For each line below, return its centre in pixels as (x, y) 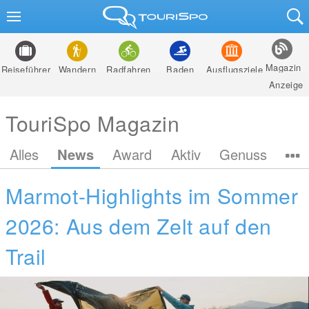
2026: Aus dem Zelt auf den (139, 226)
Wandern (77, 69)
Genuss (243, 154)
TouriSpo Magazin (93, 123)
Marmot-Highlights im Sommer (152, 195)
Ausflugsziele (235, 69)
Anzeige (286, 84)
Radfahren (129, 69)
